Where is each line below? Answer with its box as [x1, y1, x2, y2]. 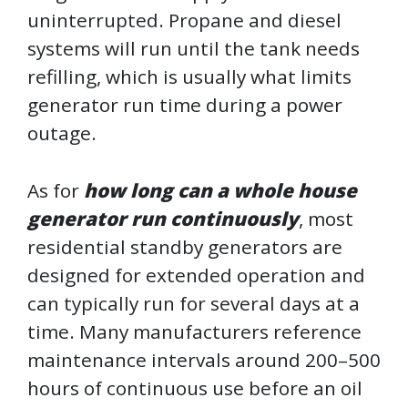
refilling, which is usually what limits [27, 64, 352, 90]
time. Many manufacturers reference [27, 319, 362, 345]
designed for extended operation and [27, 262, 365, 289]
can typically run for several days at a [27, 291, 360, 317]
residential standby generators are [27, 234, 342, 260]
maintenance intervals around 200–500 [27, 347, 381, 373]
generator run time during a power [27, 92, 342, 118]
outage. [27, 120, 97, 147]
